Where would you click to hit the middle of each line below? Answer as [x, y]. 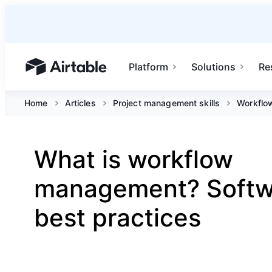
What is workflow [134, 159]
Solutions [214, 67]
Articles [80, 103]
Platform [149, 67]
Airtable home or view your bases [102, 73]
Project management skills [166, 103]
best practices [117, 218]
